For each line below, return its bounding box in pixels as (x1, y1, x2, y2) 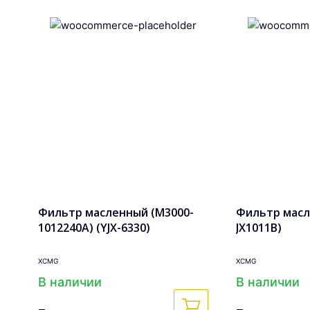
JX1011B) (236, 220, 282, 235)
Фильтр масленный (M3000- (38, 205, 194, 220)
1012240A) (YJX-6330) (38, 220, 150, 235)
